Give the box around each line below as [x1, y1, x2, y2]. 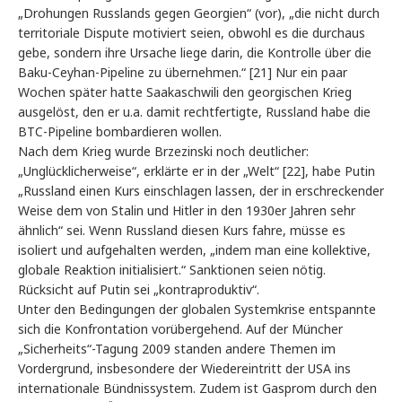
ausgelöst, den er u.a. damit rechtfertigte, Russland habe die [18, 103, 371, 121]
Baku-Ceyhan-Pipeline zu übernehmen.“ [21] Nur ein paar [18, 64, 347, 82]
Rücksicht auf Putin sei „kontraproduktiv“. [18, 281, 259, 299]
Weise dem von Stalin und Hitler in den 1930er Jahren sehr [18, 202, 355, 220]
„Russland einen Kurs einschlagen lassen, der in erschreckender [18, 182, 384, 200]
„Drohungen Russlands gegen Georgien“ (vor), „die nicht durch [18, 4, 380, 22]
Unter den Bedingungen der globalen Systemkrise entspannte [18, 301, 376, 319]
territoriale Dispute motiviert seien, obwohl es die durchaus [18, 24, 365, 42]
